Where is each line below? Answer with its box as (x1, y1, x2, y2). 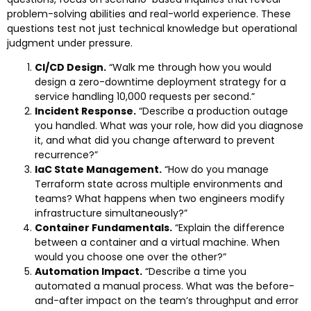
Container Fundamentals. (35, 220, 172, 235)
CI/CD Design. (35, 60, 106, 74)
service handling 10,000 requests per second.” (35, 89, 255, 103)
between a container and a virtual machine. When (35, 235, 280, 249)
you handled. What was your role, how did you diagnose (35, 118, 303, 133)
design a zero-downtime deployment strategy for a (35, 74, 286, 89)
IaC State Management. (35, 162, 162, 176)
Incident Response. (35, 103, 136, 118)
